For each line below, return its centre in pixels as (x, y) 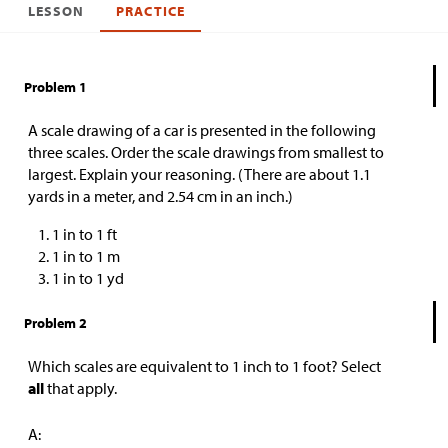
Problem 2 (55, 323)
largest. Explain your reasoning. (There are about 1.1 (199, 174)
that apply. (82, 388)
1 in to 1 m (86, 256)
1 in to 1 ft (84, 234)
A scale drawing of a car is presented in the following (202, 130)
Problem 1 (55, 87)
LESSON (56, 11)
